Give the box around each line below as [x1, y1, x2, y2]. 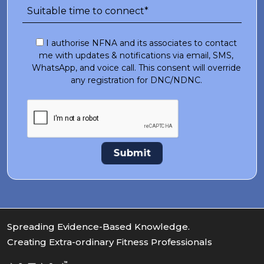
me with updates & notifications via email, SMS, [39, 50, 233, 61]
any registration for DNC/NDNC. [70, 75, 202, 86]
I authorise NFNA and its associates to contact [45, 38, 237, 49]
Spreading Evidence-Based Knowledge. [7, 221, 190, 233]
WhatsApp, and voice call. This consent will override [31, 62, 241, 74]
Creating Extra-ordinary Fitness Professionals [7, 236, 212, 248]
